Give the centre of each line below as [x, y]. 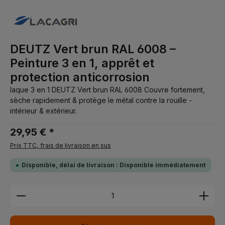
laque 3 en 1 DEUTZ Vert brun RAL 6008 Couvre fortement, [107, 90]
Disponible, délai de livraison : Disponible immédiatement [114, 165]
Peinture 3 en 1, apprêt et [82, 63]
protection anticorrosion [80, 77]
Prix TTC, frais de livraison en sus [61, 145]
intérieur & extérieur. [43, 111]
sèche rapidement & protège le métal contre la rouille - [101, 100]
